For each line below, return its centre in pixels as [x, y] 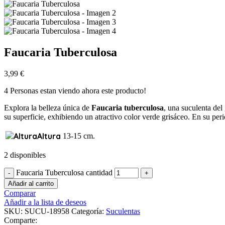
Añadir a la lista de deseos [45, 202]
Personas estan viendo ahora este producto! [78, 90]
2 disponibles [25, 155]
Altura [49, 136]
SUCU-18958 [48, 211]
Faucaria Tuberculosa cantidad [64, 172]
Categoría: [88, 211]
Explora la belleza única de [48, 107]
